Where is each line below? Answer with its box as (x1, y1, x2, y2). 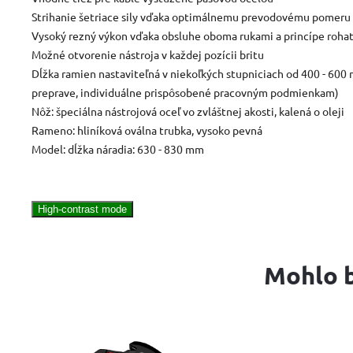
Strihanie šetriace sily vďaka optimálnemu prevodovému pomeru (32, 9, 351, 24)
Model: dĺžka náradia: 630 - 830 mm (32, 141, 204, 156)
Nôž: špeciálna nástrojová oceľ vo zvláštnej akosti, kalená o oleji (32, 103, 344, 118)
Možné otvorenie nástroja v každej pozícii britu (32, 46, 264, 61)
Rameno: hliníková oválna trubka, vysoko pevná (32, 122, 262, 137)
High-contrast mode (38, 203, 127, 215)
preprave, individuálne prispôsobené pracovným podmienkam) (32, 84, 339, 99)
